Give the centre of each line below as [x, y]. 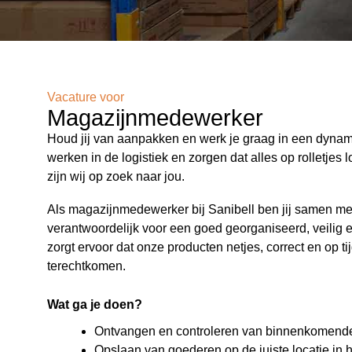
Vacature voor [86, 97]
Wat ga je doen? [95, 304]
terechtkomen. [86, 266]
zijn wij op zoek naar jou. [116, 176]
